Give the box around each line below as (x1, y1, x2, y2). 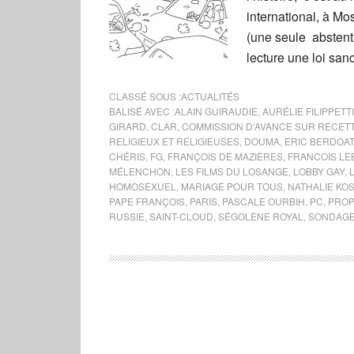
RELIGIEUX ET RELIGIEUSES (109, 134, 239, 148)
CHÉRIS (109, 149, 145, 163)
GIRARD (109, 119, 146, 133)
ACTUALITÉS (181, 89, 239, 103)
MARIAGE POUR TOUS (181, 179, 283, 193)
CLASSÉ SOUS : (109, 89, 181, 103)
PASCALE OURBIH (222, 194, 305, 208)
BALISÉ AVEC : (109, 104, 175, 118)
